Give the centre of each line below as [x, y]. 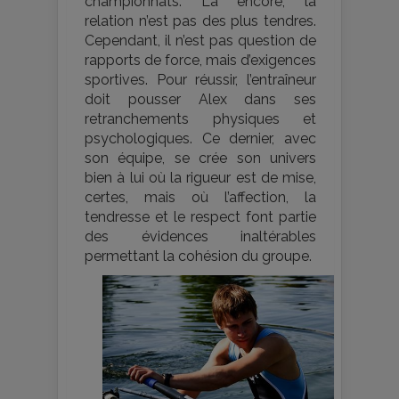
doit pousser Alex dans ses [200, 99]
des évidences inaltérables [200, 236]
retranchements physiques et [200, 118]
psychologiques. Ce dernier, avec [200, 138]
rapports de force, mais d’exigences [200, 60]
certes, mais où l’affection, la [200, 197]
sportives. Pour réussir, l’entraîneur [200, 79]
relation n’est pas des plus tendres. [200, 20]
